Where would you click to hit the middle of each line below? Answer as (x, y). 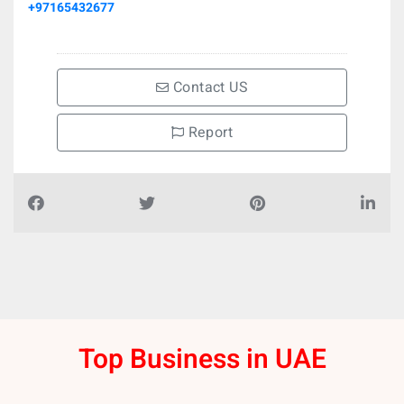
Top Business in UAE (202, 360)
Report (209, 133)
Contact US (208, 87)
